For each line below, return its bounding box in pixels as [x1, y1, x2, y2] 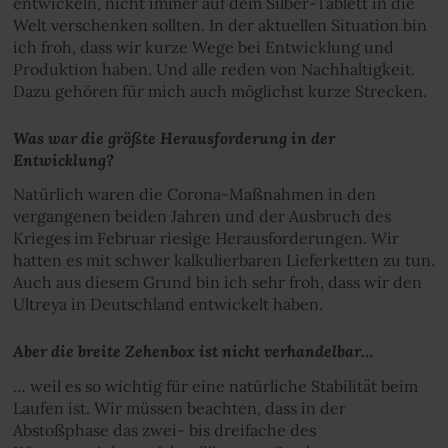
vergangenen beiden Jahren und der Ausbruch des [12, 206, 391, 227]
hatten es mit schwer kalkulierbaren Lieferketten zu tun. [12, 250, 435, 271]
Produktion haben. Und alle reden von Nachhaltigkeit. [12, 58, 415, 79]
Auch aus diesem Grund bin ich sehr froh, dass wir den [12, 272, 422, 293]
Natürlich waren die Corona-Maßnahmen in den [12, 184, 376, 205]
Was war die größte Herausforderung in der [12, 126, 335, 148]
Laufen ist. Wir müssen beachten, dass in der [12, 397, 346, 418]
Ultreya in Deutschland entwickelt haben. [12, 294, 323, 315]
